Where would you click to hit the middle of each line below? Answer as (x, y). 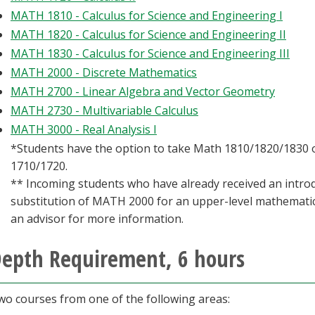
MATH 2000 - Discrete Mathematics (104, 72)
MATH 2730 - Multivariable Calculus (104, 110)
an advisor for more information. (97, 219)
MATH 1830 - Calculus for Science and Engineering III (150, 53)
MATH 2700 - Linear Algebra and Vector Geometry (143, 91)
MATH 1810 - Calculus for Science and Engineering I (147, 15)
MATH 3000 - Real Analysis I (84, 129)
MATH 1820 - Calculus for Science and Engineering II (148, 34)
